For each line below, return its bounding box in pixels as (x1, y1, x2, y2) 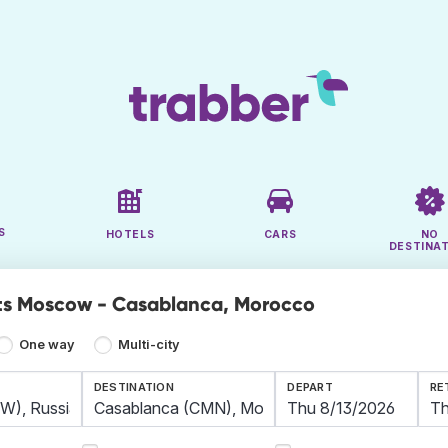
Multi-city (117, 337, 180, 353)
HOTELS (105, 228, 155, 242)
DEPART (287, 380, 334, 395)
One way (19, 337, 76, 353)
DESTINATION (93, 380, 175, 395)
